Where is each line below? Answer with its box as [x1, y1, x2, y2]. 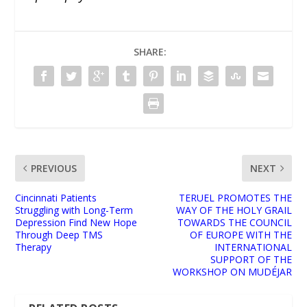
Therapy [15, 241, 52, 254]
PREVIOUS [31, 162, 77, 175]
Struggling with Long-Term [15, 204, 134, 217]
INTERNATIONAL [214, 241, 292, 254]
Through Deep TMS [15, 228, 103, 242]
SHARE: [134, 45, 167, 59]
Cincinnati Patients [15, 191, 97, 205]
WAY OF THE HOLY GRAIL [175, 204, 292, 217]
